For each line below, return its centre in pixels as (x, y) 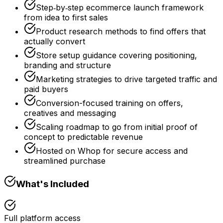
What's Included (53, 184)
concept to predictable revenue (83, 137)
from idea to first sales (66, 18)
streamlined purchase (65, 161)
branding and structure (67, 65)
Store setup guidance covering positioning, (116, 56)
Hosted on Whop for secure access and (112, 151)
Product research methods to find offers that (121, 32)
